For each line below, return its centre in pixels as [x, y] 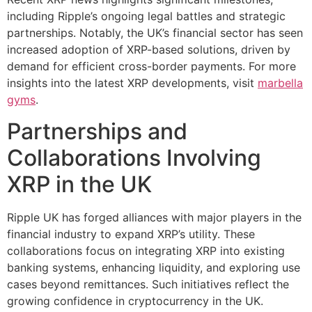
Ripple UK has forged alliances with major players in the [154, 217]
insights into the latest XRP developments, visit [132, 83]
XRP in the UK [79, 184]
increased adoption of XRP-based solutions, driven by [149, 50]
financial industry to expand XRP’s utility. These [131, 234]
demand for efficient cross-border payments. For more [151, 67]
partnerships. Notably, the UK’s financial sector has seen [155, 33]
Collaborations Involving [134, 157]
